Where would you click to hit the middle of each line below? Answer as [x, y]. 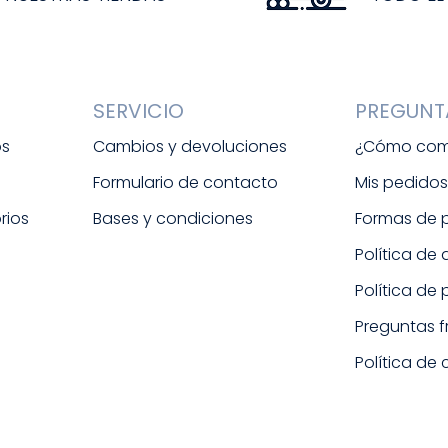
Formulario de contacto [185, 183]
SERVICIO [138, 111]
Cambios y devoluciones [189, 147]
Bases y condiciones [172, 219]
